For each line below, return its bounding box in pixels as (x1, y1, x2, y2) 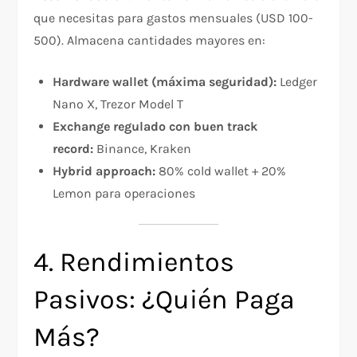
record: (53, 141, 94, 157)
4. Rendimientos (33, 246, 235, 279)
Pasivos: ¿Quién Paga (33, 284, 296, 316)
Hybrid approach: (53, 163, 156, 179)
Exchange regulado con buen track (53, 119, 258, 135)
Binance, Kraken (93, 141, 192, 157)
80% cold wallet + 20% (155, 163, 287, 179)
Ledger (277, 74, 318, 90)
